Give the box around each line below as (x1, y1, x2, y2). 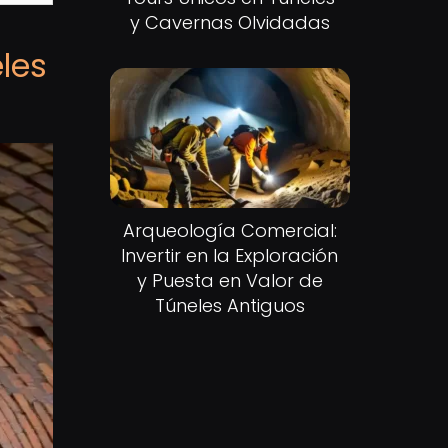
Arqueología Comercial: (122, 218, 337, 244)
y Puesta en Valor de (136, 268, 323, 294)
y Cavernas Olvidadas (129, 9, 330, 35)
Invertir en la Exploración (121, 243, 339, 269)
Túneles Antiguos (154, 293, 305, 319)
